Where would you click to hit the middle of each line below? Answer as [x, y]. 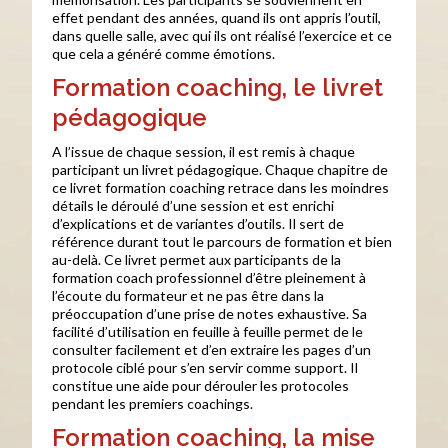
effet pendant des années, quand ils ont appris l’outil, [217, 17]
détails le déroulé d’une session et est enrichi [193, 205]
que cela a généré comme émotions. [164, 53]
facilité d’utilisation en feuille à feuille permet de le [208, 331]
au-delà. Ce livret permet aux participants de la [197, 259]
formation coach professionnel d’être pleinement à [209, 277]
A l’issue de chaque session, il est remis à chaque [204, 151]
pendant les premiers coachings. [153, 403]
